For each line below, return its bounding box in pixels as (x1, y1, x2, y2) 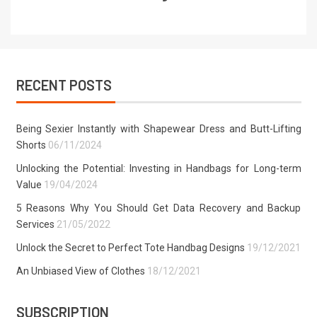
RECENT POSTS (16, 76, 112, 94)
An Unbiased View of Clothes (16, 265, 145, 277)
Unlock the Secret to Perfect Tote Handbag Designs (16, 242, 245, 254)
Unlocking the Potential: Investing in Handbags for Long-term (16, 163, 301, 175)
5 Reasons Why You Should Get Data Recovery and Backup (16, 202, 301, 214)
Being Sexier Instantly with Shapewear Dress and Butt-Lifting (16, 123, 301, 135)
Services (16, 219, 54, 231)
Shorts (16, 139, 46, 151)
